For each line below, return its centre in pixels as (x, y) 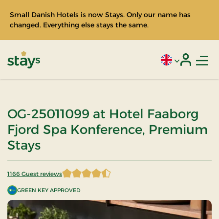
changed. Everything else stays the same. (79, 25)
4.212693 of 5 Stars (42, 178)
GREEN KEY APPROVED (49, 190)
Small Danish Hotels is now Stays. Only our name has (100, 15)
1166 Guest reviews (35, 174)
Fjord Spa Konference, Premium (108, 130)
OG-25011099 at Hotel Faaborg (103, 114)
